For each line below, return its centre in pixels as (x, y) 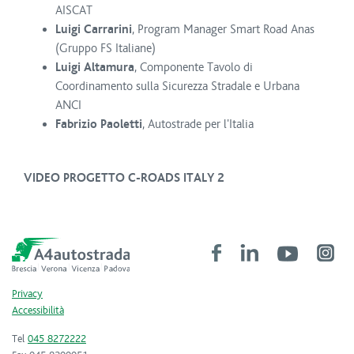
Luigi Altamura (95, 67)
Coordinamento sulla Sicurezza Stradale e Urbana (177, 86)
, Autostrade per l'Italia (198, 124)
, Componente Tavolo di (194, 67)
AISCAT (74, 10)
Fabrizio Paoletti (99, 124)
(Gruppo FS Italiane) (105, 48)
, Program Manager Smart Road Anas (223, 29)
